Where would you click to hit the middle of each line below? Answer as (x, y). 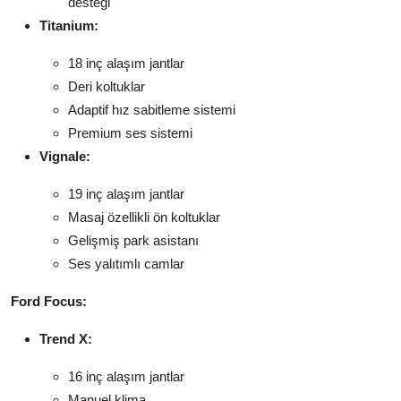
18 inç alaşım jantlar (126, 64)
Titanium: (69, 26)
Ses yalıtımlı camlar (126, 264)
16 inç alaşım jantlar (126, 377)
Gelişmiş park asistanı (133, 241)
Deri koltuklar (107, 87)
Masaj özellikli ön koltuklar (144, 218)
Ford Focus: (49, 302)
